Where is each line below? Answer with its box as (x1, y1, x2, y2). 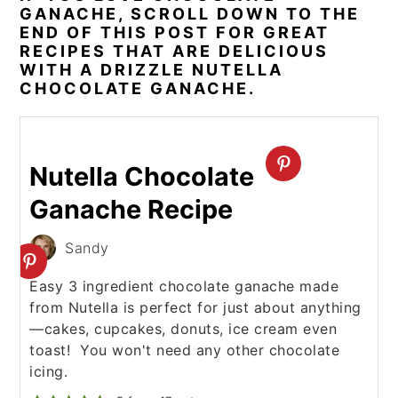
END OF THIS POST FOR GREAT (20, 23, 330, 42)
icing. (29, 362, 68, 380)
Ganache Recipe (29, 194, 234, 225)
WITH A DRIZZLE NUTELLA (20, 60, 284, 79)
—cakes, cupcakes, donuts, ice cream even (29, 320, 338, 338)
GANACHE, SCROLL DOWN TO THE (20, 4, 361, 23)
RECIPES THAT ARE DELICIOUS (20, 42, 330, 60)
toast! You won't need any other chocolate (29, 341, 340, 359)
